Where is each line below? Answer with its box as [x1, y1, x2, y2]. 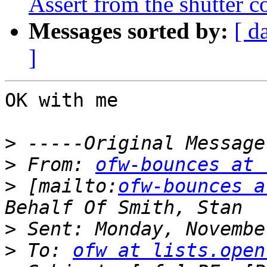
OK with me [5, 89, 129, 111]
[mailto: [16, 175, 118, 197]
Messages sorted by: [29, 18, 228, 44]
